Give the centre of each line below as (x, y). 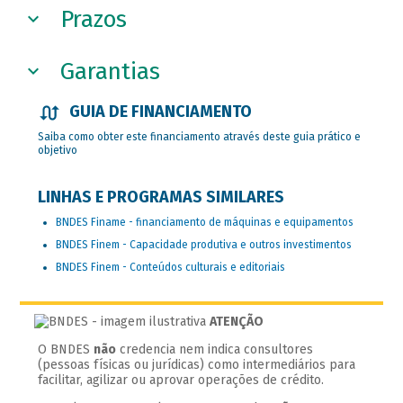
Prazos (94, 19)
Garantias (111, 71)
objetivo (58, 150)
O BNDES (66, 349)
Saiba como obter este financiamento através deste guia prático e (200, 136)
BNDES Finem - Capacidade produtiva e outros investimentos (204, 244)
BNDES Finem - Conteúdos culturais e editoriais (171, 267)
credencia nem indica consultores (215, 349)
